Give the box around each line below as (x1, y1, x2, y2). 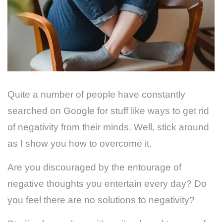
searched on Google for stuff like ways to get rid (7, 106, 209, 116)
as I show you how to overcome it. (7, 138, 152, 149)
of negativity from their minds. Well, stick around (7, 122, 209, 133)
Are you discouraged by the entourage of (7, 162, 181, 173)
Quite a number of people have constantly (7, 89, 185, 100)
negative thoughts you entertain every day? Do (7, 178, 207, 189)
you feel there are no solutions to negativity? (7, 195, 197, 206)
